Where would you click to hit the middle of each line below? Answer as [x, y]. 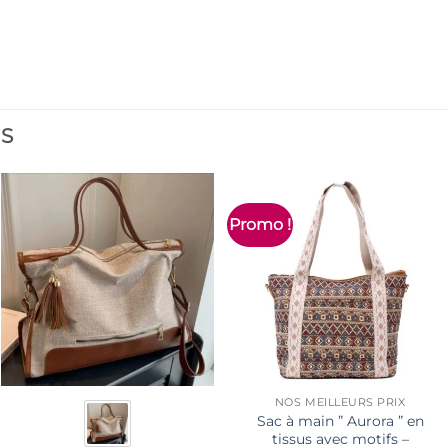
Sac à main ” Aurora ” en [340, 420]
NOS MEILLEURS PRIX [340, 402]
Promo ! [260, 224]
